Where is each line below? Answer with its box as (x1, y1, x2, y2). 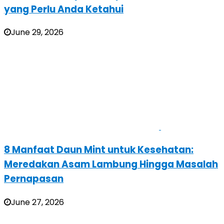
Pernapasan (4, 172, 63, 186)
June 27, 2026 (11, 196, 64, 208)
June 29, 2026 (11, 26, 63, 38)
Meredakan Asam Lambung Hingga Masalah (4, 157, 218, 171)
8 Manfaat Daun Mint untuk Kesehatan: (4, 143, 193, 157)
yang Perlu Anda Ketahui (4, 2, 123, 16)
